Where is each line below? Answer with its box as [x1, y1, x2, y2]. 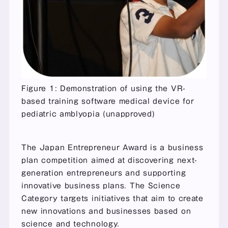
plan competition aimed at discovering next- [21, 156, 198, 164]
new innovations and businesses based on [21, 207, 191, 215]
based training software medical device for [21, 97, 194, 105]
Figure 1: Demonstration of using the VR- [21, 84, 186, 92]
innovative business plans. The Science [21, 182, 181, 189]
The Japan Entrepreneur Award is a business [21, 144, 204, 151]
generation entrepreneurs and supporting [21, 169, 186, 177]
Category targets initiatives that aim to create [21, 194, 204, 202]
